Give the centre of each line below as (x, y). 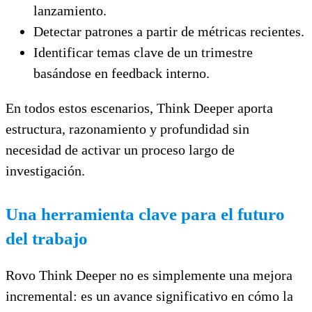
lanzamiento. (70, 10)
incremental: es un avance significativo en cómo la (149, 296)
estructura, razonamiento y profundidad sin (127, 128)
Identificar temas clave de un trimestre (143, 52)
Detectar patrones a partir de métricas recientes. (169, 31)
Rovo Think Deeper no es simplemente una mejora (149, 275)
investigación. (45, 170)
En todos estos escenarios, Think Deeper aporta (139, 108)
